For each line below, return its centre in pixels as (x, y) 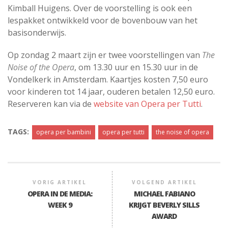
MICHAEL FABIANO (164, 194)
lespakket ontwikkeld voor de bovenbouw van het (103, 20)
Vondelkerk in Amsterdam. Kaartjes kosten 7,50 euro (108, 79)
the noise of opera (182, 132)
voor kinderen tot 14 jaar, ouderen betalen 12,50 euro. (111, 92)
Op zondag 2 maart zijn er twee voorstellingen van (105, 55)
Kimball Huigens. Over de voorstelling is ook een (100, 8)
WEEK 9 (60, 205)
